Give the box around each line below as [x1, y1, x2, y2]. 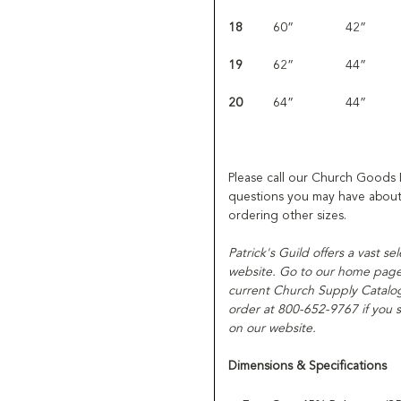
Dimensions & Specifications [228, 359, 387, 372]
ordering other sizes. [228, 209, 346, 222]
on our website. [228, 321, 316, 335]
